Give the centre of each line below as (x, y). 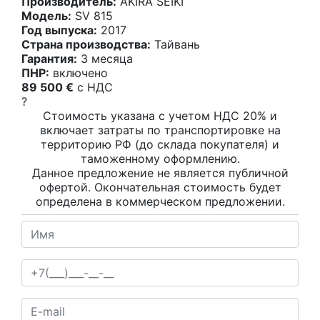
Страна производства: (86, 44)
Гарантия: (49, 59)
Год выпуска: (59, 30)
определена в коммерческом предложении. (160, 201)
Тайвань (175, 44)
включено (79, 73)
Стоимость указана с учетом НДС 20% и (160, 116)
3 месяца (105, 59)
